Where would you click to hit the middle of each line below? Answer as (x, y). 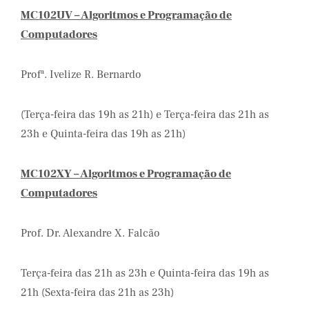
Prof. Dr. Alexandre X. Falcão (90, 233)
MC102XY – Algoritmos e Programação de (126, 174)
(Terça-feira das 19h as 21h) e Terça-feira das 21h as (145, 114)
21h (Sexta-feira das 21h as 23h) (97, 292)
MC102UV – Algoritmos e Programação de (126, 15)
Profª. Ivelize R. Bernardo (81, 74)
